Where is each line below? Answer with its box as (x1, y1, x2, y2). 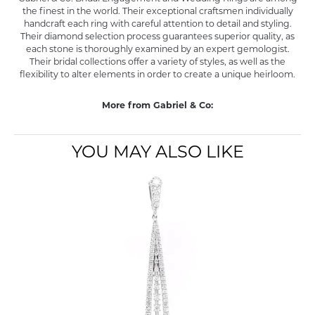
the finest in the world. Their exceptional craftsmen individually (22, 8, 293, 16)
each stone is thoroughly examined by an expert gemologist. (25, 46, 290, 54)
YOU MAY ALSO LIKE (71, 145, 244, 162)
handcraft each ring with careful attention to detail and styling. (23, 20, 292, 29)
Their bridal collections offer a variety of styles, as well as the (30, 58, 285, 67)
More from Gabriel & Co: (102, 102, 213, 110)
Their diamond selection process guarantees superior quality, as (20, 33, 295, 41)
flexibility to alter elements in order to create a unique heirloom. (20, 71, 295, 79)
